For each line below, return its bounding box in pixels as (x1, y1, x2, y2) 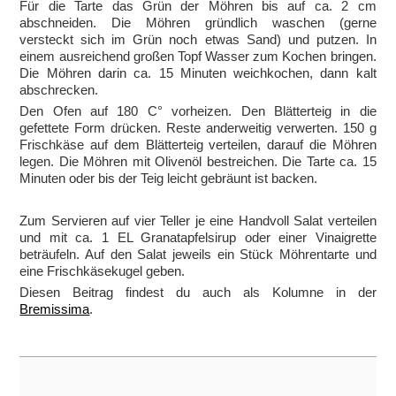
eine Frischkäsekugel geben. (19, 263, 186, 278)
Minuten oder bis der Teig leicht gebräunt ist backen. (19, 170, 318, 186)
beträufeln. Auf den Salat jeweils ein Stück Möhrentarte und (19, 246, 377, 262)
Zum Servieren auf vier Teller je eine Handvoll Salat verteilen (19, 212, 377, 228)
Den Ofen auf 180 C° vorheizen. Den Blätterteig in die (19, 103, 377, 118)
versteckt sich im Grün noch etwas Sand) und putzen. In (19, 31, 377, 47)
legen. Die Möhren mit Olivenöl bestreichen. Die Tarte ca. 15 (19, 153, 377, 169)
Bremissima (19, 301, 90, 316)
